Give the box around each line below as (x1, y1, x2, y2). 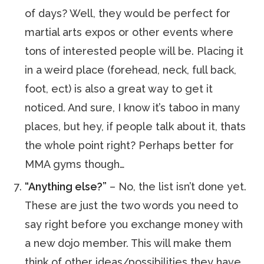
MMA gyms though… (25, 158, 126, 170)
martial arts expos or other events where (25, 26, 234, 38)
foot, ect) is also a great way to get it (25, 82, 213, 95)
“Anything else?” (25, 180, 107, 193)
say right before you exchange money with (25, 218, 243, 230)
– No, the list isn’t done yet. (107, 180, 247, 193)
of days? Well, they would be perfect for (25, 7, 231, 19)
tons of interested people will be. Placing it (25, 45, 244, 57)
